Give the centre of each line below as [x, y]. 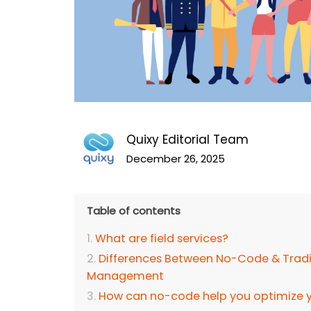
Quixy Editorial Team [187, 140]
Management [125, 276]
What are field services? [162, 239]
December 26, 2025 [176, 159]
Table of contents [134, 211]
